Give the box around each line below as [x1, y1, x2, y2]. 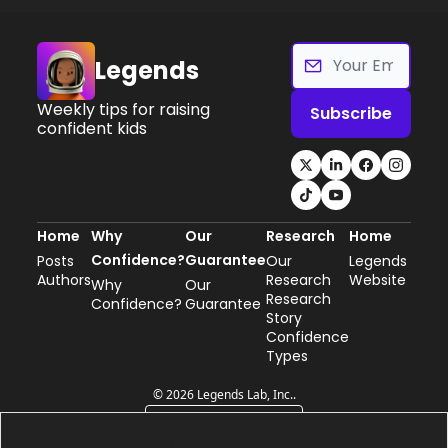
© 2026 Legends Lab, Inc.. [152, 385, 296, 403]
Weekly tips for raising [37, 97, 210, 121]
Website [349, 269, 406, 290]
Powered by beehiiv [182, 412, 290, 430]
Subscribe [309, 101, 392, 125]
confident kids [37, 116, 147, 140]
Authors [37, 269, 91, 290]
